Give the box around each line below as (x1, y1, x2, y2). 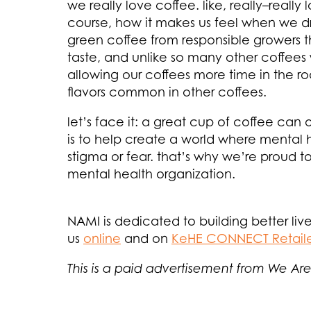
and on (121, 230, 171, 246)
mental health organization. (67, 166, 235, 182)
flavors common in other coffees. (67, 84, 267, 100)
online (83, 230, 121, 246)
